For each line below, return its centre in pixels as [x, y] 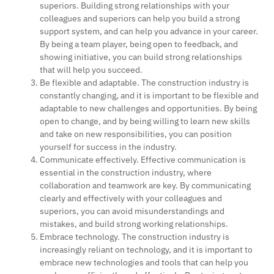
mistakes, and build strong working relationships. [134, 224]
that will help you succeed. [91, 69]
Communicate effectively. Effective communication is [143, 159]
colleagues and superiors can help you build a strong [140, 18]
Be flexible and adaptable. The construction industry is [144, 82]
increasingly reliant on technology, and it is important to [146, 249]
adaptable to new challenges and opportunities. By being [148, 108]
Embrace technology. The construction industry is [135, 236]
